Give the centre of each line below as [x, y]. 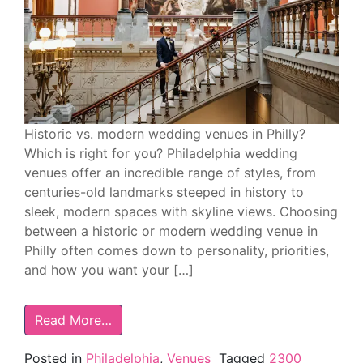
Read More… [73, 320]
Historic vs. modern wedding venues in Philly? [165, 133]
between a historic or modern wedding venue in [171, 231]
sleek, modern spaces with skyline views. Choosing [181, 211]
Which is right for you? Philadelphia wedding [161, 153]
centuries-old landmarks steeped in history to [164, 192]
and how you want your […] [109, 269]
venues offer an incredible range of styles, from [170, 172]
